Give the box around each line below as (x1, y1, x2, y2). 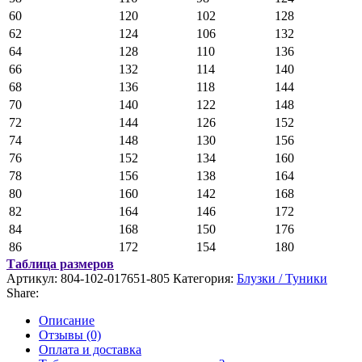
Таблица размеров (6, 257, 114, 271)
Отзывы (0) (39, 328, 101, 343)
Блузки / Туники (237, 271, 327, 286)
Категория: (173, 271, 234, 286)
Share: (6, 286, 39, 301)
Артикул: (6, 271, 61, 286)
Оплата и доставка (39, 343, 141, 357)
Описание (39, 314, 95, 328)
